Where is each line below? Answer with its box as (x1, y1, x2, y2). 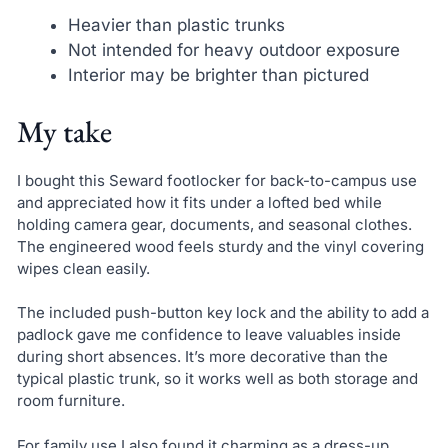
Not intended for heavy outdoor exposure (67, 40, 400, 61)
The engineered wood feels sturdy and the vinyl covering (16, 236, 424, 256)
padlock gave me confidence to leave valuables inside (16, 325, 401, 345)
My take (16, 111, 112, 151)
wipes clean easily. (16, 258, 150, 278)
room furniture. (16, 391, 125, 411)
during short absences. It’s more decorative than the (16, 347, 388, 367)
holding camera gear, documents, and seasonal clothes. (16, 214, 412, 234)
